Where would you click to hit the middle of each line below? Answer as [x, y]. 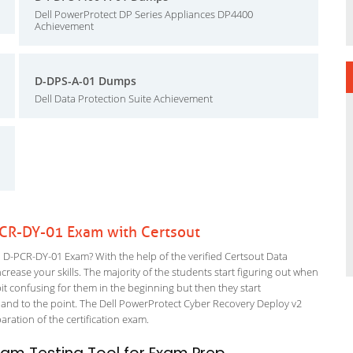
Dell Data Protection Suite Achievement [124, 98]
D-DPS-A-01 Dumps [85, 81]
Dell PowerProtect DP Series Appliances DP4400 [144, 14]
